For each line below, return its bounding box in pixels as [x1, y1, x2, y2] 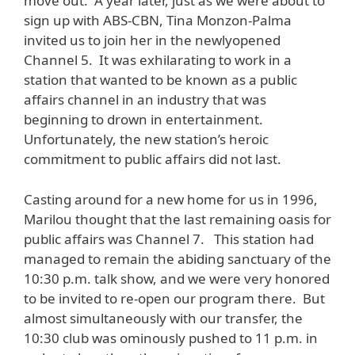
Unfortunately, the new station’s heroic [24, 130, 269, 149]
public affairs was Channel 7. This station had [24, 229, 314, 248]
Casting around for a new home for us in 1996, [24, 189, 318, 208]
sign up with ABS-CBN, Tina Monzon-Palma [24, 11, 292, 30]
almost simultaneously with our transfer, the [24, 308, 303, 327]
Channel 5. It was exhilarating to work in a [24, 51, 292, 70]
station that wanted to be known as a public [24, 71, 297, 90]
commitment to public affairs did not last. [24, 150, 281, 169]
